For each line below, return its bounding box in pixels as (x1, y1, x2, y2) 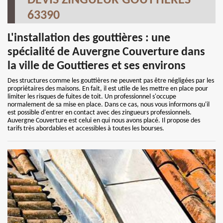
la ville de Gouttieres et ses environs (7, 60, 186, 72)
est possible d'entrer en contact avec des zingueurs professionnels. (7, 109, 192, 116)
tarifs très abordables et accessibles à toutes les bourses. (7, 125, 164, 132)
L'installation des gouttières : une (7, 32, 170, 44)
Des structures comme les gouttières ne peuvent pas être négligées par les (7, 77, 214, 85)
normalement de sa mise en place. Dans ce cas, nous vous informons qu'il (7, 101, 210, 109)
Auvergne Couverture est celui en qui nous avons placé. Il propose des (7, 117, 200, 124)
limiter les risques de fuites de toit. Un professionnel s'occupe (7, 93, 176, 101)
